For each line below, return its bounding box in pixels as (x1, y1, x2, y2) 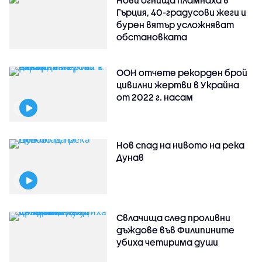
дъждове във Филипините (116, 224, 235, 235)
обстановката (116, 31, 188, 42)
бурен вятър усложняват (116, 19, 235, 30)
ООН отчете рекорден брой (116, 67, 248, 78)
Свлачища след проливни (116, 212, 231, 223)
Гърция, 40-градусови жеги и (116, 6, 247, 18)
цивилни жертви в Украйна (116, 79, 240, 90)
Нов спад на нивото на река (116, 139, 245, 150)
